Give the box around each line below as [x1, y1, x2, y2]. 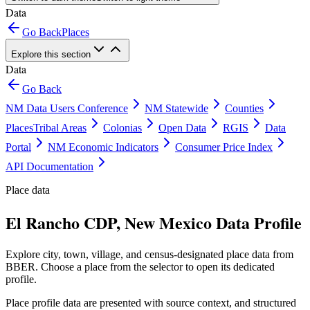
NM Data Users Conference [6, 102, 128, 114]
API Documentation [6, 161, 93, 172]
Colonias [103, 122, 142, 134]
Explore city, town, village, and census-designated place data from [6, 248, 293, 260]
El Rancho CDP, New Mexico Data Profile [6, 210, 302, 235]
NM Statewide [145, 102, 208, 114]
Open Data [158, 122, 206, 134]
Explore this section [11, 49, 91, 60]
